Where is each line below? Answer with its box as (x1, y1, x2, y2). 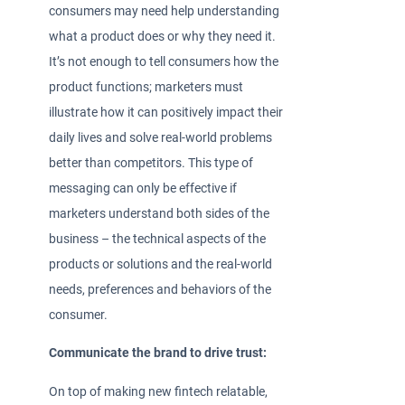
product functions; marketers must (49, 79, 244, 95)
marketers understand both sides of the (49, 205, 270, 221)
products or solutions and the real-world (49, 256, 273, 272)
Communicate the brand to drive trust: (49, 345, 268, 362)
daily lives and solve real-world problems (49, 129, 273, 146)
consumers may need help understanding (49, 3, 280, 19)
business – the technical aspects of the (49, 231, 267, 247)
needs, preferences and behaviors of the (49, 281, 272, 297)
